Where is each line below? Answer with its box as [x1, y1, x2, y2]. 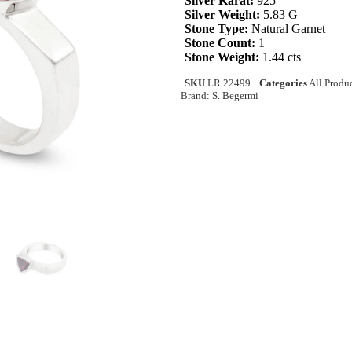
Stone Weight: [185, 50, 259, 64]
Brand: [180, 90, 212, 102]
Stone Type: [185, 22, 248, 36]
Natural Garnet [248, 22, 325, 36]
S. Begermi [211, 90, 258, 102]
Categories [259, 77, 307, 90]
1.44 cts [259, 50, 301, 64]
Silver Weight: [185, 8, 260, 22]
